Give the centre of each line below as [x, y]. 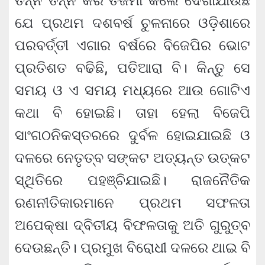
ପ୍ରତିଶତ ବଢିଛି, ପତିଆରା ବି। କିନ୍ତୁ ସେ [132, 68]
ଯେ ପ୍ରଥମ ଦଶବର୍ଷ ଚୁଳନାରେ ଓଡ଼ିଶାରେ [132, 23]
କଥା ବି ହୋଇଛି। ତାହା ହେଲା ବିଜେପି [132, 113]
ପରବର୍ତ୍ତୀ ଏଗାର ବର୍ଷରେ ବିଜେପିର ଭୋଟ [132, 46]
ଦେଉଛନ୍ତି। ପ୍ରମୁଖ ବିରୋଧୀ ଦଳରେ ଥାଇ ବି [132, 248]
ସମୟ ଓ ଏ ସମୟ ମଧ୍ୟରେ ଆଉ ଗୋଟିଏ [132, 91]
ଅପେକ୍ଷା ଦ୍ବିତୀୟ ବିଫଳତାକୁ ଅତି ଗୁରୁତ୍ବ [132, 225]
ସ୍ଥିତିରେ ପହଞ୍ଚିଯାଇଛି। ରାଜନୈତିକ [132, 180]
